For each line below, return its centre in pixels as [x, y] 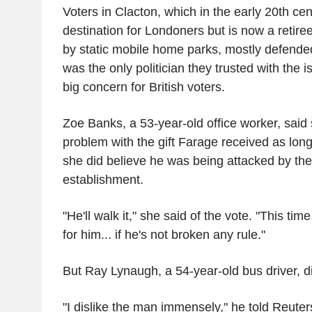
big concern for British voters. [143, 87]
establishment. [103, 179]
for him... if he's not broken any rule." [164, 234]
